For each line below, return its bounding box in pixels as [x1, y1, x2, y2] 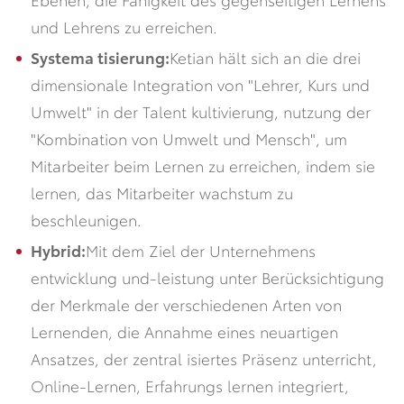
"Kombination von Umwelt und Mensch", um [30, 127, 347, 150]
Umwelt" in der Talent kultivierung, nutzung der [30, 100, 371, 123]
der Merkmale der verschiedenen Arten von [30, 293, 342, 316]
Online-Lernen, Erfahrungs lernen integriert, [30, 374, 349, 397]
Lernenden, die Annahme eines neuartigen [30, 320, 338, 343]
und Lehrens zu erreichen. [30, 15, 217, 38]
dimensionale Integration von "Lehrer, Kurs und [30, 73, 370, 96]
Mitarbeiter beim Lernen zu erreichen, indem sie [30, 154, 375, 177]
